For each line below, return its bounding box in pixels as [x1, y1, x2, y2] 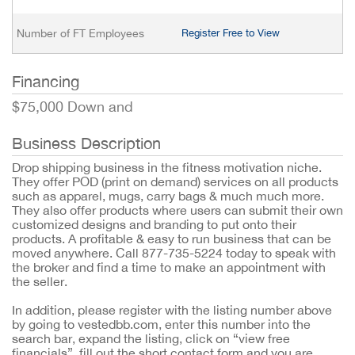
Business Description [12, 134, 161, 152]
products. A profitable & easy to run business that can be [12, 231, 331, 246]
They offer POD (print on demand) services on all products [12, 174, 338, 189]
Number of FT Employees [17, 27, 144, 40]
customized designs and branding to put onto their [12, 217, 296, 231]
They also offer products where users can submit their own [12, 203, 343, 217]
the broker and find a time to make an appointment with [12, 260, 326, 274]
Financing [12, 72, 79, 90]
